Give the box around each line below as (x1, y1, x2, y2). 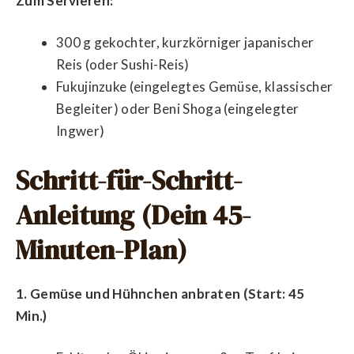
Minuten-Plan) (16, 231, 187, 268)
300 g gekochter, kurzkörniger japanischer (56, 34, 314, 51)
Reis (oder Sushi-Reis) (56, 56, 190, 73)
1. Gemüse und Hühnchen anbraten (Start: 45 (16, 284, 305, 302)
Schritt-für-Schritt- (16, 161, 243, 198)
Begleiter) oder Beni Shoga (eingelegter (56, 100, 299, 117)
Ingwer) (56, 122, 105, 139)
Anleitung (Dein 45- (16, 196, 251, 233)
